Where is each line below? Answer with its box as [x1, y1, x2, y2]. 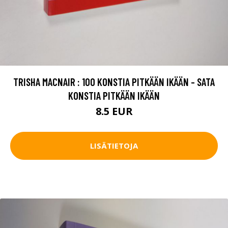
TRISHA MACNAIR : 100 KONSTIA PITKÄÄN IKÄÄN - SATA [13, 75, 215, 88]
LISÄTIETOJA [90, 140, 138, 151]
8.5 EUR [95, 104, 133, 118]
